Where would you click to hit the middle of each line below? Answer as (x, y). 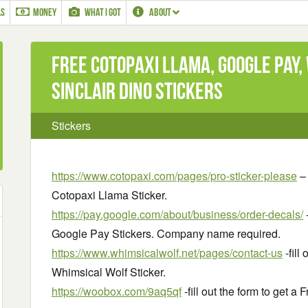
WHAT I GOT (102, 12)
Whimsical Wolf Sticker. (109, 272)
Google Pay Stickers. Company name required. (166, 233)
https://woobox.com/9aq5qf (117, 291)
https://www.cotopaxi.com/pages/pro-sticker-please (174, 176)
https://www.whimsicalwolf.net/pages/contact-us (167, 253)
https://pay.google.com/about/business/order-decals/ (177, 214)
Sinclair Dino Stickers (137, 91)
